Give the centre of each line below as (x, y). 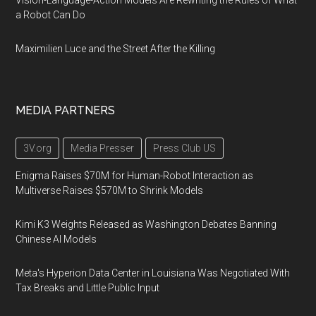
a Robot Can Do (51, 15)
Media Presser (103, 148)
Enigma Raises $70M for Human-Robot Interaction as (135, 176)
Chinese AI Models (56, 239)
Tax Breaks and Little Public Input (88, 288)
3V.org (38, 148)
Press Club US (185, 148)
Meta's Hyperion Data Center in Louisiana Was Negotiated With (153, 273)
